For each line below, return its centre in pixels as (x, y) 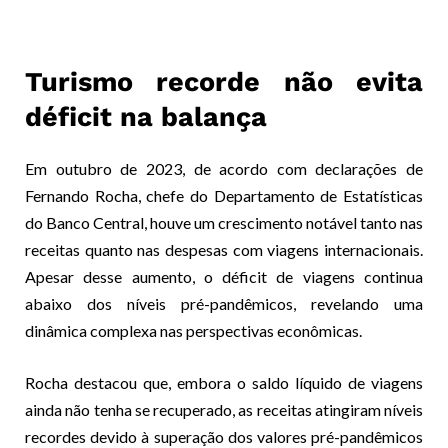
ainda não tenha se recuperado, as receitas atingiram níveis (224, 409)
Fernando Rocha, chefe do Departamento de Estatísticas (224, 195)
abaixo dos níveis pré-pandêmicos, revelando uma (224, 303)
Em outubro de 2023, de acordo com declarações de (224, 168)
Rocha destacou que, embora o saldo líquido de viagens (224, 382)
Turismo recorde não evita (224, 82)
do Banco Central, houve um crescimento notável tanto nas (224, 222)
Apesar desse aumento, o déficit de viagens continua (224, 276)
